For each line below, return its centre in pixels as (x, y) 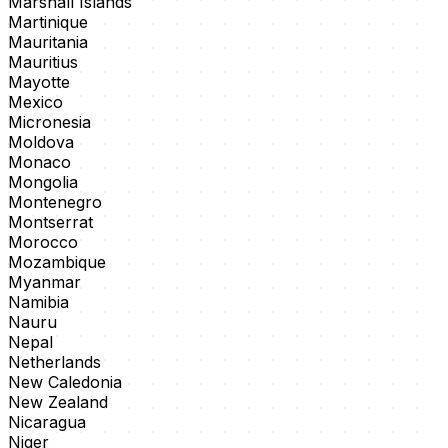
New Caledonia (65, 382)
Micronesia (49, 122)
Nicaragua (47, 422)
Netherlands (54, 362)
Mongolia (43, 182)
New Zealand (58, 402)
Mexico (35, 102)
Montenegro (55, 202)
